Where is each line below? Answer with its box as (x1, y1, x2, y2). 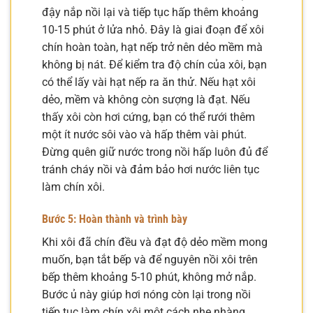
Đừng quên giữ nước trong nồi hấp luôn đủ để (42, 145, 268, 159)
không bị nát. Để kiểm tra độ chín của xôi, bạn (42, 58, 267, 72)
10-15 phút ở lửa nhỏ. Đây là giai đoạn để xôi (42, 23, 264, 37)
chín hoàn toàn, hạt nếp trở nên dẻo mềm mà (42, 41, 263, 54)
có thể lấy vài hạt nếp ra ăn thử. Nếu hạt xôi (42, 75, 256, 89)
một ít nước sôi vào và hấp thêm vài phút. (42, 128, 247, 142)
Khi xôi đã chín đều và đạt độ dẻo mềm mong (42, 235, 268, 249)
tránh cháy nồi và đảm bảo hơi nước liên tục (42, 163, 259, 177)
